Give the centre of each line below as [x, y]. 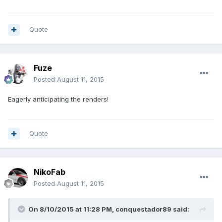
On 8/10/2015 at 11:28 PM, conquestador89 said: [109, 209]
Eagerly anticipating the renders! [58, 99]
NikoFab [50, 172]
